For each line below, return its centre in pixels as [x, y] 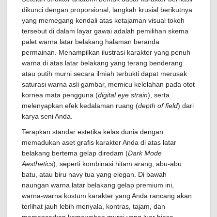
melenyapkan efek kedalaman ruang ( [80, 106]
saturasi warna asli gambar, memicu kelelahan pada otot [108, 84]
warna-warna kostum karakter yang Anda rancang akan [107, 196]
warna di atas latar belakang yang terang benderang [102, 63]
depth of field [158, 106]
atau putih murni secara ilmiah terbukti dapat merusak [104, 74]
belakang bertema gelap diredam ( [75, 153]
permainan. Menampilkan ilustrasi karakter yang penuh [106, 52]
